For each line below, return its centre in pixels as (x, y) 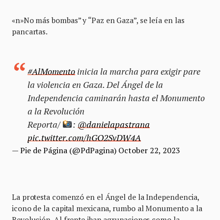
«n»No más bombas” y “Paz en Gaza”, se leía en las (98, 20)
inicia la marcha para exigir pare (138, 71)
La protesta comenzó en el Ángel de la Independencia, (106, 197)
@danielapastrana (113, 124)
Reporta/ (45, 124)
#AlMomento (51, 71)
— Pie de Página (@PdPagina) (65, 151)
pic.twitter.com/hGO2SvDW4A (84, 138)
